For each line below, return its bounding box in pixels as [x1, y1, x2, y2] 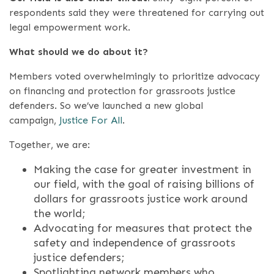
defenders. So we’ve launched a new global [9, 100, 203, 111]
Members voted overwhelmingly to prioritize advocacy [9, 70, 260, 82]
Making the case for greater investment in [34, 163, 251, 176]
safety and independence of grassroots [34, 236, 235, 250]
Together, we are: [9, 139, 90, 150]
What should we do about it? [9, 46, 148, 57]
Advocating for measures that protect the [34, 221, 252, 235]
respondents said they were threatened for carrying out [9, 7, 264, 18]
